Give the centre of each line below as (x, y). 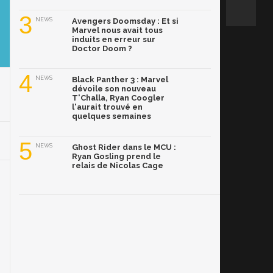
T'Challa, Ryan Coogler (118, 98)
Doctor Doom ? (102, 49)
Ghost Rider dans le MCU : (124, 147)
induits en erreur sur (114, 40)
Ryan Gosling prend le (116, 157)
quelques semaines (112, 116)
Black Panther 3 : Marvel (120, 80)
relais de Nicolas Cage (118, 166)
